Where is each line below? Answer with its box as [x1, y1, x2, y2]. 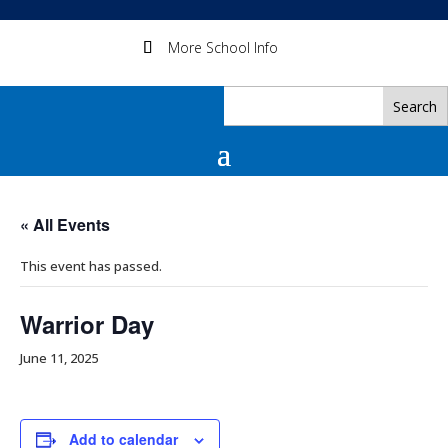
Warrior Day [20, 307, 154, 341]
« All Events [20, 213, 110, 236]
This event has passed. [20, 257, 162, 275]
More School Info [168, 38, 279, 57]
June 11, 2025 [20, 349, 98, 367]
